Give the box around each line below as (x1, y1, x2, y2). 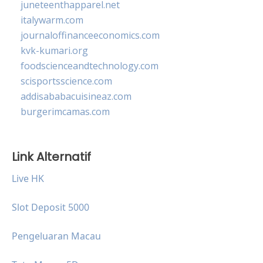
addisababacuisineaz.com (21, 89, 131, 103)
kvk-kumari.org (21, 43, 88, 57)
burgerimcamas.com (21, 104, 110, 118)
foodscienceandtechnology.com (21, 59, 159, 72)
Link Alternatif (12, 148, 91, 165)
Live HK (12, 171, 44, 185)
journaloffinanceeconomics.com (21, 28, 160, 42)
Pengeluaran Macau (12, 229, 101, 242)
